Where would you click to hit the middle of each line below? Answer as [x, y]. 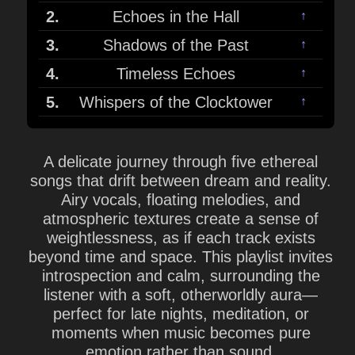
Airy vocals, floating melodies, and [181, 200]
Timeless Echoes [176, 73]
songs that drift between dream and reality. [181, 181]
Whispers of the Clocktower [176, 102]
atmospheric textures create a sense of [181, 219]
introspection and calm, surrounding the [181, 276]
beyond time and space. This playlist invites [181, 257]
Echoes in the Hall [176, 16]
